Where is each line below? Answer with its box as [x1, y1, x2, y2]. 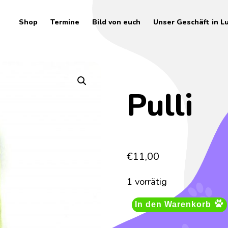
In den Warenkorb [135, 199, 212, 209]
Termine [50, 17, 79, 27]
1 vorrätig [127, 175, 167, 188]
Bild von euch [92, 17, 140, 27]
